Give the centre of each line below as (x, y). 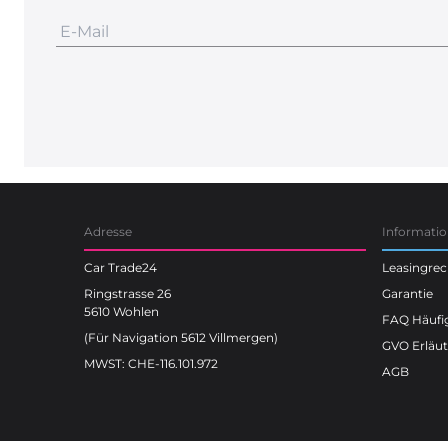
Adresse (108, 231)
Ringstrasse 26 (127, 293)
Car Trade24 (120, 267)
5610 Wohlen (121, 311)
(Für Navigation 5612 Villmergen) (181, 337)
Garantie (407, 293)
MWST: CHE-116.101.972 (151, 363)
